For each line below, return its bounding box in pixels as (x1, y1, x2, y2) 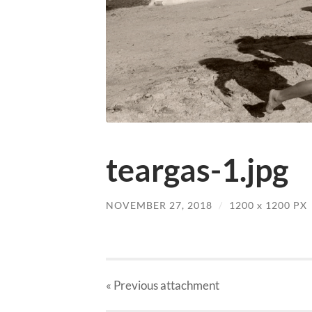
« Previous (106, 278, 158, 293)
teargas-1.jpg (106, 150, 288, 189)
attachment (158, 278, 219, 293)
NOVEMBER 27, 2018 (106, 198, 212, 211)
